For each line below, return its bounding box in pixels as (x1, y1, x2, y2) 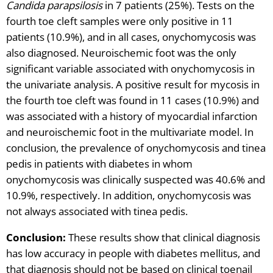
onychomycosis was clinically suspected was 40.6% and (6, 172, 265, 187)
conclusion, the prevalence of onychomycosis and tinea (6, 141, 266, 155)
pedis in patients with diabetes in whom (6, 157, 193, 171)
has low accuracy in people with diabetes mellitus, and (6, 246, 260, 261)
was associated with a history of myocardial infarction (6, 109, 257, 124)
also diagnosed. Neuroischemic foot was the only (6, 46, 236, 60)
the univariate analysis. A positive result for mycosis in (6, 77, 260, 92)
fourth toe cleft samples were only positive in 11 (6, 14, 233, 29)
